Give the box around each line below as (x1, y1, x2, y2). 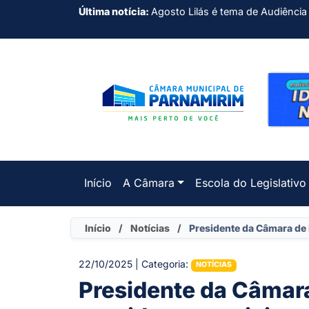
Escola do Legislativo (195, 175, 306, 190)
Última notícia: (79, 6, 151, 17)
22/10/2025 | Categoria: (79, 257, 191, 270)
